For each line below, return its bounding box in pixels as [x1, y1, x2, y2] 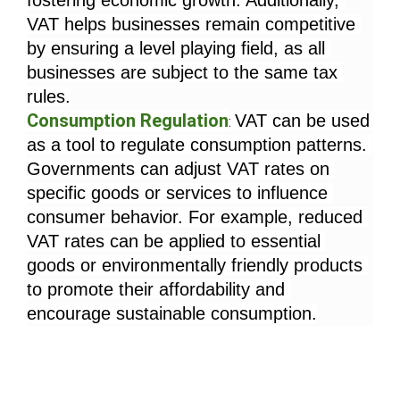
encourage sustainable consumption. [27, 304, 317, 324]
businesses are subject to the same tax [27, 62, 337, 83]
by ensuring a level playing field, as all [27, 38, 325, 59]
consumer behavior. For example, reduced [27, 207, 362, 228]
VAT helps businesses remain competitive [27, 14, 355, 35]
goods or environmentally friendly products [27, 255, 362, 276]
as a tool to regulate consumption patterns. [27, 135, 367, 155]
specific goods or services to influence [27, 183, 328, 204]
